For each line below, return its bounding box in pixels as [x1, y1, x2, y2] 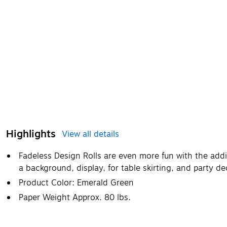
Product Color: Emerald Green [19, 177, 134, 189]
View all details [62, 128, 119, 140]
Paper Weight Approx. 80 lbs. [19, 192, 131, 204]
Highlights [6, 126, 56, 142]
